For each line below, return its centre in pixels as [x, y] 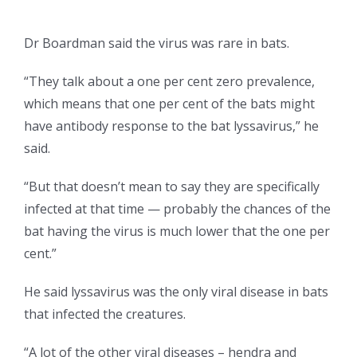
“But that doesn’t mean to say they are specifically [172, 187]
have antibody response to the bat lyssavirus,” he [171, 126]
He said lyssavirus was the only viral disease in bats [176, 292]
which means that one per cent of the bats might [169, 104]
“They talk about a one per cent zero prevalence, [169, 82]
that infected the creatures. [105, 314]
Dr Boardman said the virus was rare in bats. [157, 43]
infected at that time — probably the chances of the [177, 209]
